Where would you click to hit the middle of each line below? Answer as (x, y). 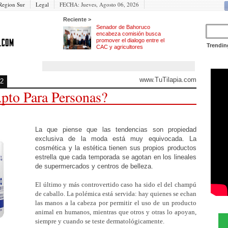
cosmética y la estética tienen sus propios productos (116, 148)
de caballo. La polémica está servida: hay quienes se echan (116, 194)
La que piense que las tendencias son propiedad (116, 130)
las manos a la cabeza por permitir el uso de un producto (116, 203)
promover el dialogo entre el (130, 40)
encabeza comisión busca (129, 34)
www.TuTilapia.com (168, 80)
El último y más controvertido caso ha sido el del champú (116, 184)
